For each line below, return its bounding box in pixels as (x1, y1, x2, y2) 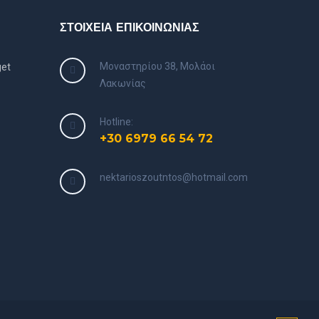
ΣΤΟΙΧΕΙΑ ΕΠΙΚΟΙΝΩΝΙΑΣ (59, 21, 199, 34)
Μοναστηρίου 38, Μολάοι (99, 61, 215, 72)
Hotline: (99, 116, 133, 127)
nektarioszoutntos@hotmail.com (99, 172, 248, 183)
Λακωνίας (99, 78, 146, 89)
